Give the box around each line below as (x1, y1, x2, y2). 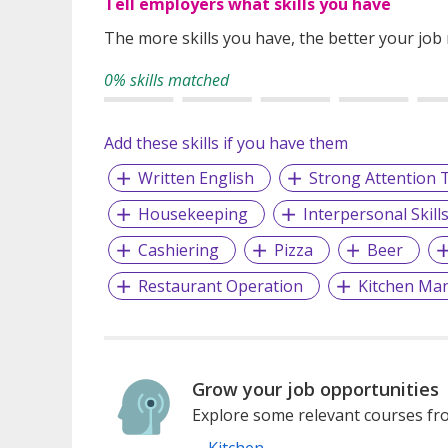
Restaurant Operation (137, 274, 303, 297)
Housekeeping (137, 202, 248, 225)
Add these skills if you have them (104, 131, 348, 154)
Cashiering (137, 238, 219, 261)
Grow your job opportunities (191, 376, 439, 401)
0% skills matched (104, 68, 229, 91)
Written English (137, 166, 254, 189)
